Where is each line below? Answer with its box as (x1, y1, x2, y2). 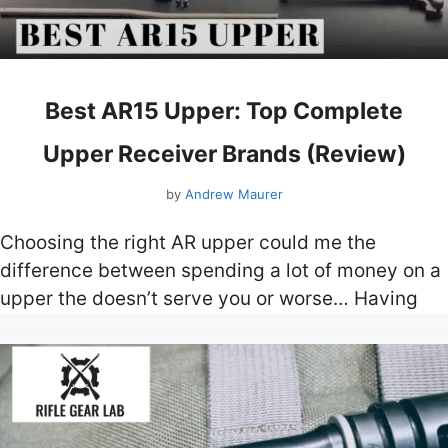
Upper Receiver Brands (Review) (42, 140, 406, 169)
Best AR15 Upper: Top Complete (45, 97, 403, 126)
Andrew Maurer (184, 185, 283, 202)
